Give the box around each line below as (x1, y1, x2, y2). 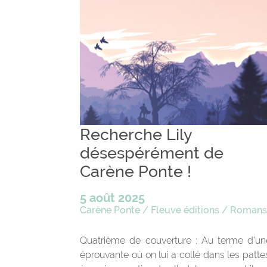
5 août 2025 (80, 190, 145, 205)
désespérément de (80, 143, 224, 162)
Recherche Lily (80, 125, 193, 144)
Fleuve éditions (151, 204, 220, 216)
